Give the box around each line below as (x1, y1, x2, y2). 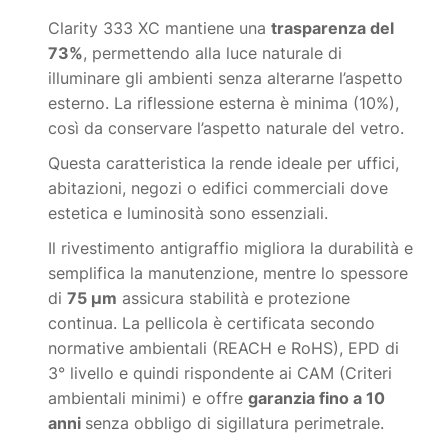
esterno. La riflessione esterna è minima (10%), (48, 93, 400, 114)
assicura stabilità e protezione (117, 288, 351, 309)
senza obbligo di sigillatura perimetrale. (85, 413, 385, 434)
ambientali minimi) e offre (48, 388, 249, 409)
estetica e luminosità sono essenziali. (48, 203, 329, 224)
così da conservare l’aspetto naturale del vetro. (48, 118, 405, 139)
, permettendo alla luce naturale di (83, 43, 343, 64)
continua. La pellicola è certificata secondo (48, 313, 376, 334)
